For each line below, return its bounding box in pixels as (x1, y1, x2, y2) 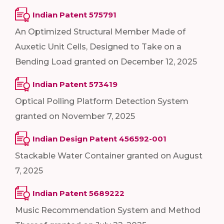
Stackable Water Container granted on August (15, 150, 202, 160)
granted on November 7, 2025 (15, 111, 139, 121)
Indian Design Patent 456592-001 (32, 133, 166, 143)
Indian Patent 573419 (32, 79, 117, 89)
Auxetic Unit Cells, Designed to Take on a (15, 41, 181, 51)
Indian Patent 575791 (32, 9, 116, 19)
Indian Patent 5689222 (32, 188, 124, 198)
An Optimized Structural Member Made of (15, 26, 185, 36)
